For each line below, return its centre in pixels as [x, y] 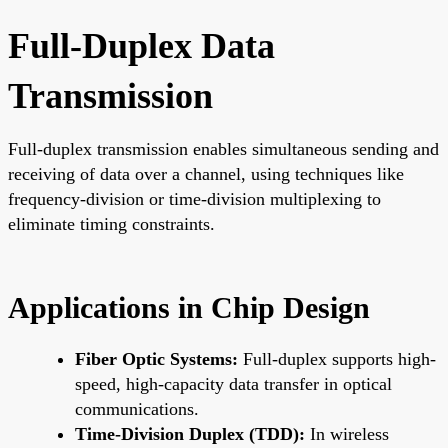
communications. [137, 408]
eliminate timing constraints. [111, 223]
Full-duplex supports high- [337, 358]
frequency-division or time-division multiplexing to [194, 198]
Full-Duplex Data [141, 45]
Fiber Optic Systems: [156, 358]
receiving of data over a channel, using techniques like [206, 173]
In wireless [347, 433]
